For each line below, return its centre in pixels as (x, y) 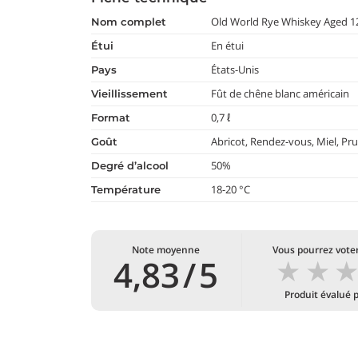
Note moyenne (166, 250)
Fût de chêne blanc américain (280, 93)
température (129, 189)
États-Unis (235, 70)
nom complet (133, 22)
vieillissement (133, 93)
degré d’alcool (134, 165)
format (114, 117)
